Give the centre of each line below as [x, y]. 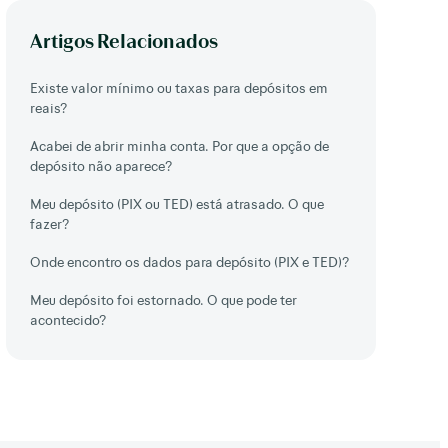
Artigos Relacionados [124, 40]
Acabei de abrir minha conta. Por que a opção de [179, 145]
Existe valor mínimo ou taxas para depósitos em [179, 87]
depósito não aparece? [101, 165]
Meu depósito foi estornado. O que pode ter [163, 299]
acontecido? [68, 319]
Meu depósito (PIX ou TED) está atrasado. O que [177, 203]
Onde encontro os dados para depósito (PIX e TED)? [189, 261]
